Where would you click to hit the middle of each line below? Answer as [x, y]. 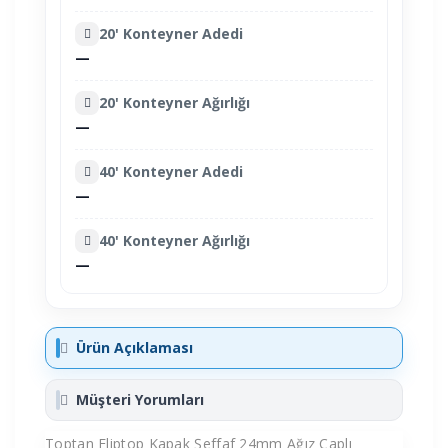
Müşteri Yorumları [140, 399]
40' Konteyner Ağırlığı [174, 240]
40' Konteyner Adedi [171, 171]
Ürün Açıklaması [134, 347]
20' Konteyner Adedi [171, 33]
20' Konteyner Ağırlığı [174, 102]
